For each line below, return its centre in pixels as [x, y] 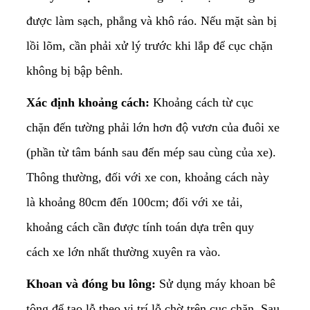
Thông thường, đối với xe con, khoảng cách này [148, 177]
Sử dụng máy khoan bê [216, 283]
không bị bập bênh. [75, 70]
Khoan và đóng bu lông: [91, 283]
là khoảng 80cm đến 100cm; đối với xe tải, [135, 202]
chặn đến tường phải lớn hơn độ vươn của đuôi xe [153, 127]
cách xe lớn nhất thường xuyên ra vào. [124, 252]
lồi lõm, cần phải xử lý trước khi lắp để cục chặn [149, 45]
